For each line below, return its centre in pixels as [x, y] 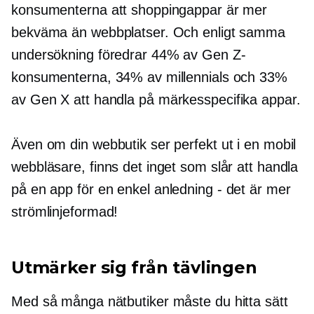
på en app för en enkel [83, 189]
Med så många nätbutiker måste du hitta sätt [150, 301]
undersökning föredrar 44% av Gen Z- [129, 54]
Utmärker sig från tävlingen [134, 267]
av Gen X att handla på [85, 99]
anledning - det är [208, 189]
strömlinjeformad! [65, 211]
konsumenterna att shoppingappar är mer [139, 9]
